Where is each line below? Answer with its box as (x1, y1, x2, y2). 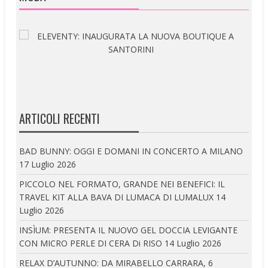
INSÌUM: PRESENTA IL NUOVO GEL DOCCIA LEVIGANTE (19, 224, 238, 236)
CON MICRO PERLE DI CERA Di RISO (19, 237, 163, 249)
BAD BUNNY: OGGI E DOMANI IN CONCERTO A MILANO (19, 145, 243, 157)
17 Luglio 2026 (19, 158, 77, 170)
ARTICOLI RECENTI (19, 109, 100, 127)
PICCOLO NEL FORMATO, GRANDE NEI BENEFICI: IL (19, 178, 226, 190)
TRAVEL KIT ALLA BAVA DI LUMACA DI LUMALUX (19, 191, 214, 203)
